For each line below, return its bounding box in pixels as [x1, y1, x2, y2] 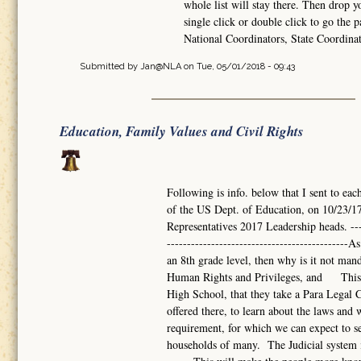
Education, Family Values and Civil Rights [60, 121, 304, 141]
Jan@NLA [140, 60, 181, 72]
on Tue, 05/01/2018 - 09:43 [181, 60, 295, 72]
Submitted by [80, 60, 140, 72]
